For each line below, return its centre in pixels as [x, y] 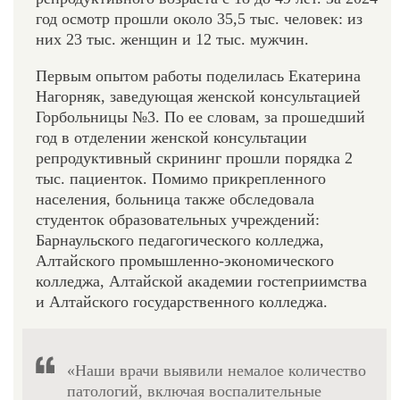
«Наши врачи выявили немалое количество [217, 370]
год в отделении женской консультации [171, 137]
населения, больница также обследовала [175, 199]
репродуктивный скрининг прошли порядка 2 [194, 158]
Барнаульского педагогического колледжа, [180, 240]
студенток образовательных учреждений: [178, 219]
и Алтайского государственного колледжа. [182, 301]
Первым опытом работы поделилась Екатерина [198, 75]
